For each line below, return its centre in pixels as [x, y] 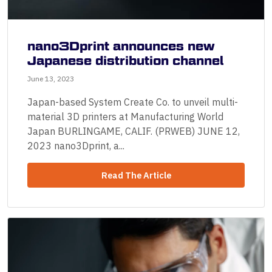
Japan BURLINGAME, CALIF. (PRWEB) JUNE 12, [134, 131]
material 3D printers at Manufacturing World [125, 117]
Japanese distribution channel [125, 61]
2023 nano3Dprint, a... [76, 146]
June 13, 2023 [51, 79]
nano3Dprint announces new [121, 46]
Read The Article [136, 175]
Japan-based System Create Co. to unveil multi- [133, 102]
